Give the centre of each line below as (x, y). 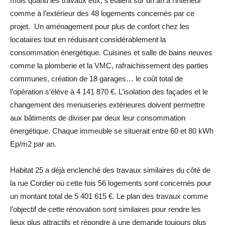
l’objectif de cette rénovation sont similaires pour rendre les (105, 209)
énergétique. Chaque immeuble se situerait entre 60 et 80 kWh (112, 131)
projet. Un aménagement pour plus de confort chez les (100, 27)
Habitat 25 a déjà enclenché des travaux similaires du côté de (110, 170)
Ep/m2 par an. (33, 144)
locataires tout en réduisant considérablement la (88, 40)
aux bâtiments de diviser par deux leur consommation (98, 118)
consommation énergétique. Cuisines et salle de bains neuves (111, 53)
